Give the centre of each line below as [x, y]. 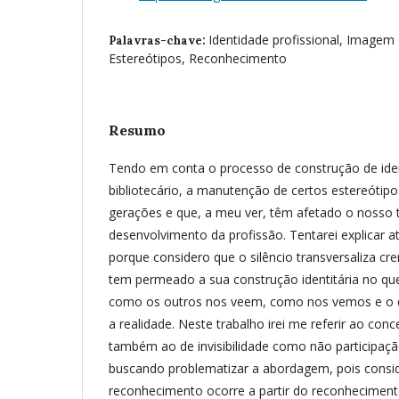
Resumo [137, 130]
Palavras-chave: [159, 41]
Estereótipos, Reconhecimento [198, 58]
